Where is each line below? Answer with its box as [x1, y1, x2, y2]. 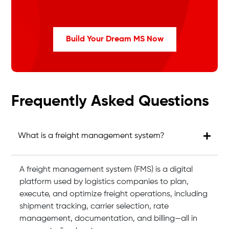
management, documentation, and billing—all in [19, 215, 198, 223]
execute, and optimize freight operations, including [19, 190, 208, 198]
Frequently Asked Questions [11, 94, 210, 109]
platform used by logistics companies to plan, [19, 178, 189, 186]
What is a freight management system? [18, 132, 165, 140]
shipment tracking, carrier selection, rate [19, 202, 169, 211]
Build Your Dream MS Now [65, 35, 164, 43]
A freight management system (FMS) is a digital [19, 166, 193, 174]
